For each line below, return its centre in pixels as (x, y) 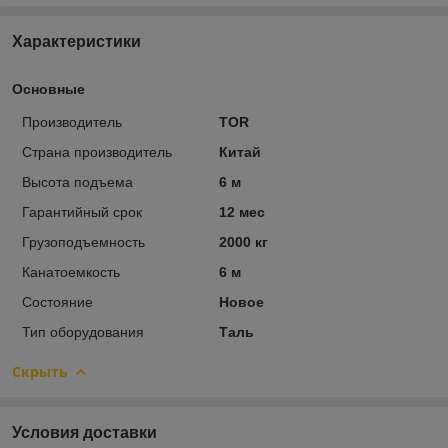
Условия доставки (84, 432)
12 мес (241, 211)
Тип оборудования (83, 331)
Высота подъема (77, 181)
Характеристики (76, 41)
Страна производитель (97, 151)
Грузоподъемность (83, 241)
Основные (48, 88)
